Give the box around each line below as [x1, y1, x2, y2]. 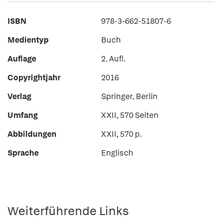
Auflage [7, 54, 36, 64]
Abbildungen [7, 129, 56, 139]
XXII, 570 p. [101, 129, 142, 139]
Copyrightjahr [7, 72, 60, 83]
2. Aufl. [101, 54, 125, 64]
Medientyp [7, 35, 49, 45]
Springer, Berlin [101, 91, 158, 102]
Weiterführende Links [7, 203, 129, 219]
